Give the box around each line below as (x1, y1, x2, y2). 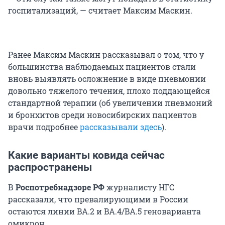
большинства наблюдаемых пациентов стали (8, 61, 196, 72)
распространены (8, 161, 92, 173)
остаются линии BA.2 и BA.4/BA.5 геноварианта (8, 205, 201, 216)
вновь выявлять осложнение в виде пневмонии (8, 73, 206, 84)
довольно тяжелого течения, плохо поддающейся (8, 85, 210, 96)
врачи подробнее (8, 121, 80, 132)
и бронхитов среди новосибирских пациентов (8, 109, 197, 120)
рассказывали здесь (80, 121, 162, 132)
